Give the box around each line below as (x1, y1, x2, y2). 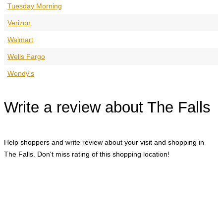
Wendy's (7, 69, 34, 77)
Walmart (7, 35, 33, 44)
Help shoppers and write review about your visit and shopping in (4, 138, 204, 146)
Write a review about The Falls (4, 99, 211, 116)
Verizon (7, 18, 31, 27)
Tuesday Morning (7, 1, 62, 10)
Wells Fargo (7, 52, 45, 60)
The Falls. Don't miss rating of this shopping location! (4, 150, 169, 158)
